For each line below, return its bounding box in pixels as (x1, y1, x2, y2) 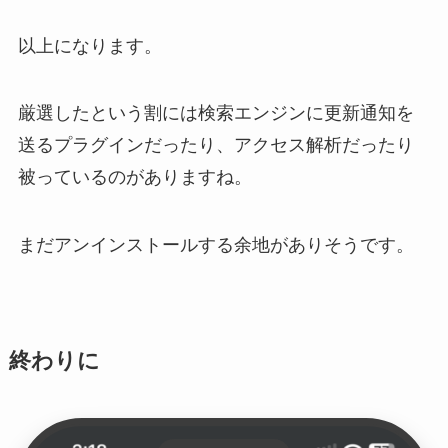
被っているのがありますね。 (17, 162, 252, 189)
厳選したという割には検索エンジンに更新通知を (17, 98, 414, 125)
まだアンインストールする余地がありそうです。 (17, 230, 414, 257)
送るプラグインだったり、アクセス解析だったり (17, 130, 414, 157)
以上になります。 (17, 30, 162, 57)
